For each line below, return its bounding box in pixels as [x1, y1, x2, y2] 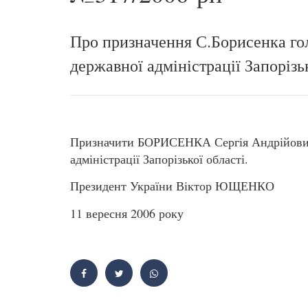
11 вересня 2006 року [70, 204, 184, 221]
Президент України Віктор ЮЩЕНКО [70, 177, 274, 195]
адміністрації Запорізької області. [70, 151, 248, 167]
